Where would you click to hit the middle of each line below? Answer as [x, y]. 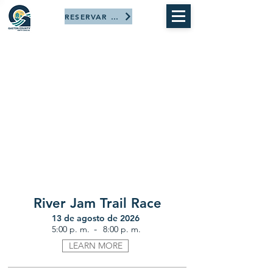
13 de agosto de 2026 [96, 218]
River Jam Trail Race [97, 203]
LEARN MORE [95, 246]
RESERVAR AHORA [114, 16]
